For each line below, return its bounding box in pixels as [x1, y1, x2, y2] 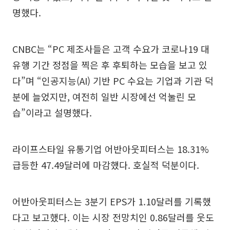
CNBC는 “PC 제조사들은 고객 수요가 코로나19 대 [12, 42, 209, 55]
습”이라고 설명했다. [12, 106, 92, 119]
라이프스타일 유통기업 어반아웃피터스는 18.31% [12, 142, 209, 156]
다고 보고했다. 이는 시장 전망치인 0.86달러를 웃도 [12, 210, 214, 224]
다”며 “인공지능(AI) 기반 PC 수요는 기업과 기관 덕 [12, 74, 214, 87]
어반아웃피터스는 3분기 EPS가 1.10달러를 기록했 [12, 195, 211, 208]
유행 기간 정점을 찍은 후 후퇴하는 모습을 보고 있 [12, 58, 207, 71]
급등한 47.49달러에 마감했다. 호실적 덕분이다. [12, 158, 199, 171]
